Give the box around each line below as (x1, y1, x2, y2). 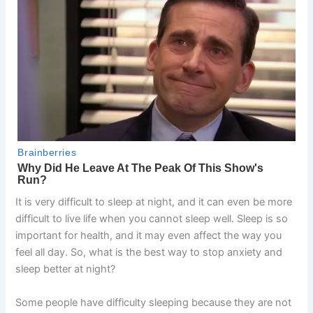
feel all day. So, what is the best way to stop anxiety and (15, 246, 283, 259)
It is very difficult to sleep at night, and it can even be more (15, 196, 293, 209)
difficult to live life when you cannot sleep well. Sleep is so (15, 212, 289, 226)
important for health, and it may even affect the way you (15, 229, 282, 242)
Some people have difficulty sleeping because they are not (15, 296, 292, 309)
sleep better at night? (15, 263, 116, 276)
